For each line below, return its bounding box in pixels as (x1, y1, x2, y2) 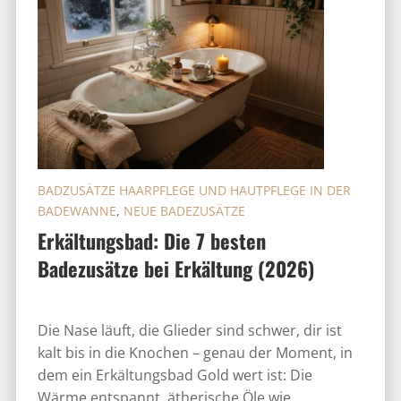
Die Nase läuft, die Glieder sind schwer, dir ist (37, 320, 342, 340)
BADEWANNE (37, 202, 116, 219)
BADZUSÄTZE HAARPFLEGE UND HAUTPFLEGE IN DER (37, 182, 351, 199)
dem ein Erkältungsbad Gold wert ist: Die (37, 365, 312, 385)
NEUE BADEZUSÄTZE (123, 202, 245, 219)
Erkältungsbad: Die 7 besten (37, 226, 266, 255)
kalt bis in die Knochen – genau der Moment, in (37, 343, 353, 363)
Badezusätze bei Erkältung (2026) (37, 253, 314, 283)
